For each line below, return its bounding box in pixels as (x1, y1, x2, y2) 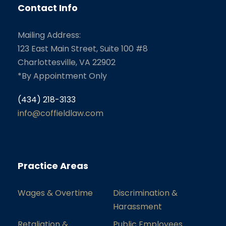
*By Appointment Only (18, 70, 107, 82)
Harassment (113, 200, 162, 212)
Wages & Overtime (18, 187, 93, 199)
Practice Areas (18, 159, 88, 172)
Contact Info (18, 1, 78, 14)
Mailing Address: (18, 29, 81, 41)
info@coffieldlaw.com (18, 107, 103, 119)
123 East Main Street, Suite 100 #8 (18, 42, 148, 54)
